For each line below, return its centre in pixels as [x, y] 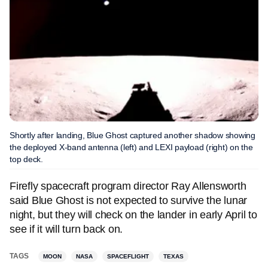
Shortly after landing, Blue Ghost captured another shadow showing [133, 135]
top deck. [26, 159]
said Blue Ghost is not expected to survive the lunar [128, 200]
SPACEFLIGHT [128, 256]
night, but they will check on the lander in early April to [133, 215]
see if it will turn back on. [68, 229]
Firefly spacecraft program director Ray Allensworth [128, 186]
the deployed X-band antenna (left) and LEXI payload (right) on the [131, 147]
